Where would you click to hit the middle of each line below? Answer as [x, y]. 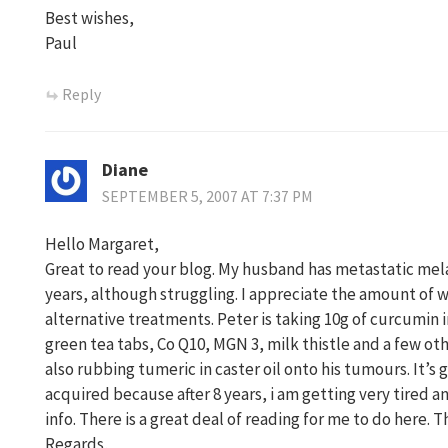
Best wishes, [89, 18]
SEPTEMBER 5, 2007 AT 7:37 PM [207, 196]
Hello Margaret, [102, 243]
